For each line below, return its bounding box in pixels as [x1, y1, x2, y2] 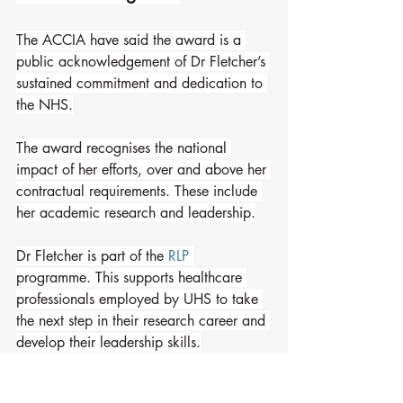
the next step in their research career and [16, 311, 270, 330]
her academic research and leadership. [16, 203, 255, 222]
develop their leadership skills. [16, 333, 201, 352]
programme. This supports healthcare [16, 268, 246, 287]
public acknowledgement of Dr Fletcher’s [16, 52, 270, 71]
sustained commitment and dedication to [16, 74, 267, 93]
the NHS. [16, 95, 73, 114]
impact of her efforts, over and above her [16, 160, 271, 179]
